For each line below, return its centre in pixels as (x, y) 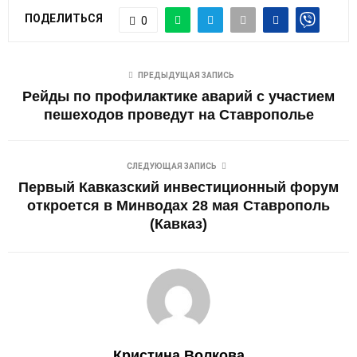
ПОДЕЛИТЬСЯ (64, 19)
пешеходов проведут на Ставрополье (178, 114)
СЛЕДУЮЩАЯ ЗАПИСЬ (171, 166)
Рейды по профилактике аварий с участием (178, 96)
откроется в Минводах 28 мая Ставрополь (178, 205)
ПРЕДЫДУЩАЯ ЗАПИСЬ (186, 75)
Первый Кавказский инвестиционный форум (178, 187)
